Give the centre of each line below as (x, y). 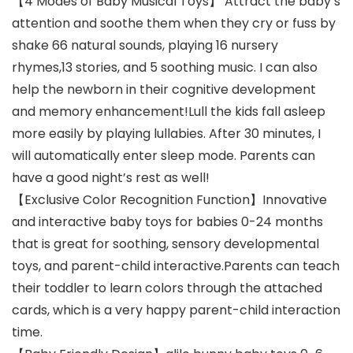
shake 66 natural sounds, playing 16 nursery (145, 46)
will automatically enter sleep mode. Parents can (163, 156)
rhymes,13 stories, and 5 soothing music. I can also (165, 68)
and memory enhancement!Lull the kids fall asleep (169, 112)
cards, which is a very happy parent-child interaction (176, 310)
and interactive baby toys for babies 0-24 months (167, 222)
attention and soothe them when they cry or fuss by (174, 24)
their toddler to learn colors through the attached (167, 288)
